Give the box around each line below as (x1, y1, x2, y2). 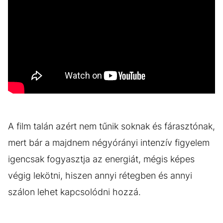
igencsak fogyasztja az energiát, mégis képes (8, 153, 195, 164)
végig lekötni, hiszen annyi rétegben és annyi (8, 170, 192, 181)
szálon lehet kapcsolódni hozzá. (8, 186, 141, 197)
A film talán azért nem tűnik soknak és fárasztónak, (8, 120, 215, 131)
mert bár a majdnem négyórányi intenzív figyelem (8, 137, 210, 148)
